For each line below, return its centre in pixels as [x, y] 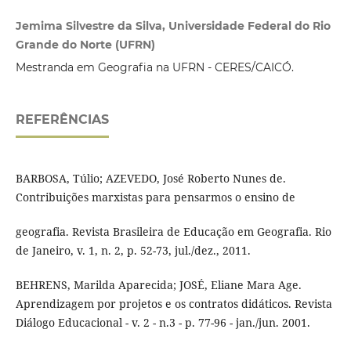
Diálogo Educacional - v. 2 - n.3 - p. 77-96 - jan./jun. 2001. [163, 323]
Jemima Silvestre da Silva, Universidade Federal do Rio [173, 26]
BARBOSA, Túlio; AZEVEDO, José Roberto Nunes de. [150, 179]
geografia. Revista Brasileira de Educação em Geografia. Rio [173, 232]
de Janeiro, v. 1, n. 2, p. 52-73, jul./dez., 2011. [133, 251]
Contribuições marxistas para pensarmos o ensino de [155, 197]
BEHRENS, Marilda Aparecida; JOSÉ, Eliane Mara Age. [158, 285]
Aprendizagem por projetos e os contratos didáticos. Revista [174, 304]
